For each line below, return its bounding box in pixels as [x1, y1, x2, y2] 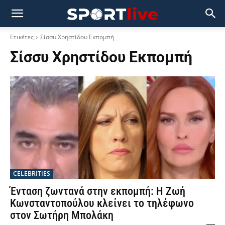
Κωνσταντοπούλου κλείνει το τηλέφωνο [10, 197, 194, 209]
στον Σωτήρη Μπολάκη [10, 209, 114, 221]
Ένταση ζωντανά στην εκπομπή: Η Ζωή [10, 185, 185, 197]
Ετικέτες [10, 33, 34, 41]
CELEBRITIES [13, 169, 50, 178]
